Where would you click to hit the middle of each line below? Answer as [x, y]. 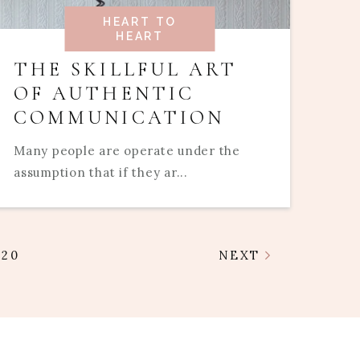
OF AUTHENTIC [104, 93]
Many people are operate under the [127, 150]
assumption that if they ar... [101, 172]
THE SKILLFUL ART [126, 69]
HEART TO [140, 21]
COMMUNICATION [119, 117]
